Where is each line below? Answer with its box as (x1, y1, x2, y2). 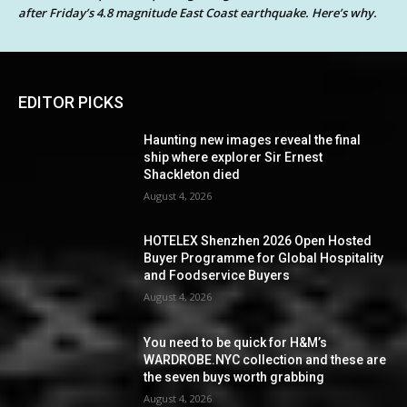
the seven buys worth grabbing (144, 370, 325, 385)
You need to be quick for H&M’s (144, 335, 328, 351)
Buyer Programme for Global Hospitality (144, 251, 384, 266)
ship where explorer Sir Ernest (144, 149, 323, 164)
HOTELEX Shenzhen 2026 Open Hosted (144, 233, 372, 249)
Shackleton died (144, 166, 241, 182)
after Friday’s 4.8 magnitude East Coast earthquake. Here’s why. (18, 4, 377, 21)
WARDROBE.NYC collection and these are (144, 352, 387, 368)
